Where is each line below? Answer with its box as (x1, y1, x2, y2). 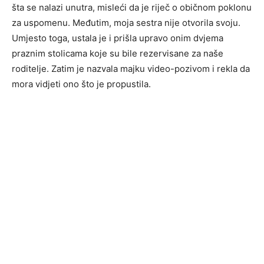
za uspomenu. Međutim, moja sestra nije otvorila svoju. (12, 17, 240, 29)
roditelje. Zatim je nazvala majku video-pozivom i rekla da (12, 63, 250, 75)
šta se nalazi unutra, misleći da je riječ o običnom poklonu (12, 2, 252, 14)
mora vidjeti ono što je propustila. (12, 78, 151, 90)
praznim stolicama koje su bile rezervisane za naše (12, 48, 223, 60)
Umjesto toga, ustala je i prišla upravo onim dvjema (12, 32, 223, 44)
